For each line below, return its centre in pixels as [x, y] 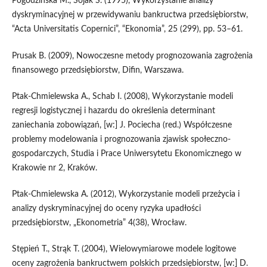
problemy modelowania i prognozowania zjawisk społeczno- [121, 139]
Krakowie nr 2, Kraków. [54, 168]
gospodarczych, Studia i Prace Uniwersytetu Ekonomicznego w [126, 153]
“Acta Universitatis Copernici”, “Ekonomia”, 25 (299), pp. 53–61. [127, 30]
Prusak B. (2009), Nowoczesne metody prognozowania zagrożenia [132, 56]
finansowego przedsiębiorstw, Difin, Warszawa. [97, 70]
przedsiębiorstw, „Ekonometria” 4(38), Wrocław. [99, 223]
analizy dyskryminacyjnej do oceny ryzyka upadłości [106, 208]
